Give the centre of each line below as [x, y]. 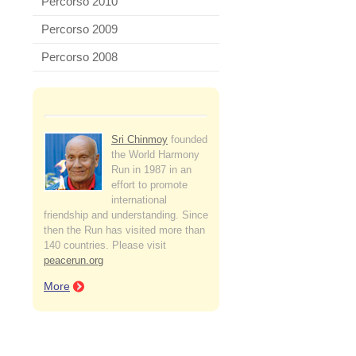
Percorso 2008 [79, 57]
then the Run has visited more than [124, 230]
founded [188, 139]
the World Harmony [155, 155]
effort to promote [149, 185]
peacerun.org [74, 260]
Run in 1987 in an [151, 170]
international [139, 200]
